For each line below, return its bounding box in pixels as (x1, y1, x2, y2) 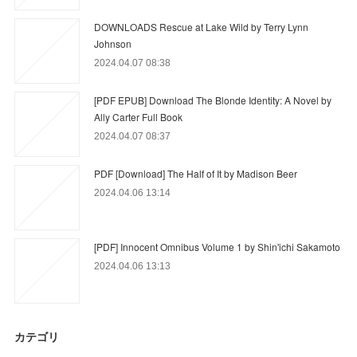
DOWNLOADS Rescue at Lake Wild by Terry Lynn (94, 19, 309, 33)
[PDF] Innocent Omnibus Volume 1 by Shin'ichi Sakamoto (94, 239, 341, 253)
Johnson (94, 36, 132, 50)
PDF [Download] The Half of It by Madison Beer (94, 166, 298, 180)
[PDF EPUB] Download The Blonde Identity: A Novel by (94, 92, 332, 107)
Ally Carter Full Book (94, 109, 183, 124)
